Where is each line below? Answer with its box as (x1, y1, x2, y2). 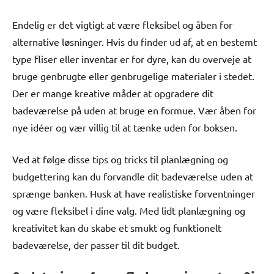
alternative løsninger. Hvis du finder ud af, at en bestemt (12, 35, 257, 48)
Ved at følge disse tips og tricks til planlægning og (12, 152, 228, 165)
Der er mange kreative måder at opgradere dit (12, 86, 213, 99)
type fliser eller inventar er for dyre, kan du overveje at (12, 52, 251, 65)
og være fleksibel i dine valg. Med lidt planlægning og (12, 204, 245, 217)
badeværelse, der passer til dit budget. (12, 238, 180, 251)
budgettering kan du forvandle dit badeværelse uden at (12, 169, 253, 182)
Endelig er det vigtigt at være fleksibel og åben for (12, 18, 232, 31)
